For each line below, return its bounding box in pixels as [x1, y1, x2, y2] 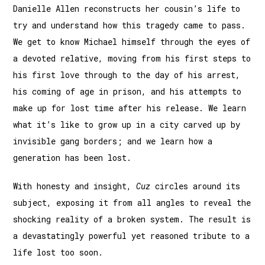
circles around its [150, 180, 241, 192]
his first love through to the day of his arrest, [13, 69, 241, 81]
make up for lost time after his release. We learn [13, 102, 247, 114]
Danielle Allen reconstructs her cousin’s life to [13, 3, 241, 15]
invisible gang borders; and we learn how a [13, 135, 213, 147]
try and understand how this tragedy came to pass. [13, 20, 246, 31]
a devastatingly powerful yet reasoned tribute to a [13, 230, 250, 242]
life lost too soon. [13, 247, 104, 258]
